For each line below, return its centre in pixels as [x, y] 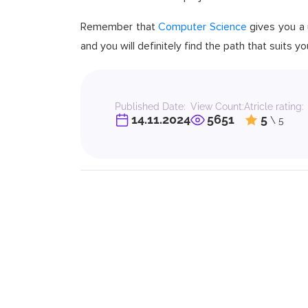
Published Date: [150, 106]
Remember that [120, 27]
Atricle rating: [274, 106]
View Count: [217, 106]
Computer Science [202, 27]
